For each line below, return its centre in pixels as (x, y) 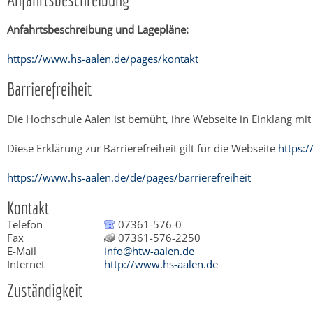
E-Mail (22, 250)
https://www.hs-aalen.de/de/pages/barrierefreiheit (129, 177)
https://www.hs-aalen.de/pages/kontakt (103, 58)
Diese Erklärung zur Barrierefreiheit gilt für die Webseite (143, 148)
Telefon (25, 224)
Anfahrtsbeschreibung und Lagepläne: (98, 29)
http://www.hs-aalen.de (161, 264)
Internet (26, 264)
